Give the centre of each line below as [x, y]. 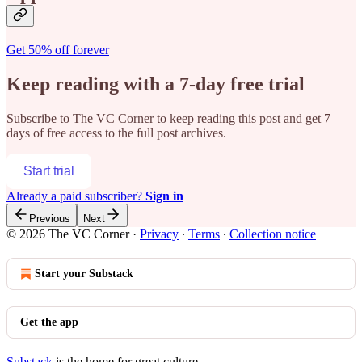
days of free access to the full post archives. [116, 133]
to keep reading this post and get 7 [242, 118]
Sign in [164, 196]
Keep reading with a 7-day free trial [156, 84]
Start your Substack [84, 273]
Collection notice [273, 234]
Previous [50, 218]
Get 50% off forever [58, 49]
